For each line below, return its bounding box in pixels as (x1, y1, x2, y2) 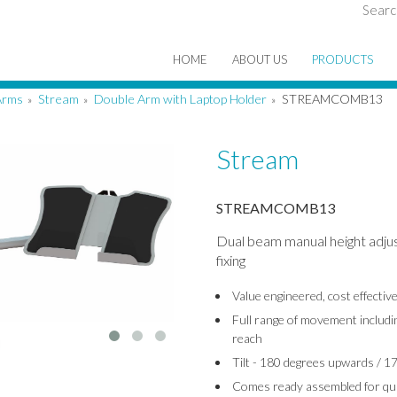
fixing (215, 252, 245, 269)
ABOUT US (232, 52, 287, 66)
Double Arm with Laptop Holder (94, 91, 267, 106)
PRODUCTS (312, 52, 373, 66)
